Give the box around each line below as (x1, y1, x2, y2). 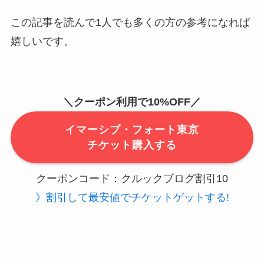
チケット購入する (87, 139, 177, 151)
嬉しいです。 (10, 35, 74, 47)
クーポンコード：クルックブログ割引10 (36, 172, 228, 184)
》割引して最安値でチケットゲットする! (35, 191, 229, 203)
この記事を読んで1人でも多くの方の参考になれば (10, 16, 250, 28)
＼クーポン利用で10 (63, 96, 160, 108)
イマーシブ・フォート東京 (65, 124, 199, 136)
